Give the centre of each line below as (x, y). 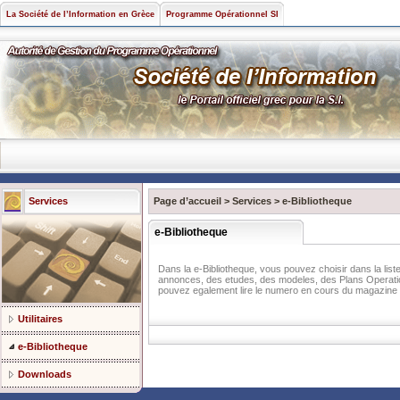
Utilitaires (40, 319)
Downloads (45, 374)
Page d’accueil (187, 201)
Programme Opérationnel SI (222, 14)
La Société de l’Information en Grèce (80, 14)
